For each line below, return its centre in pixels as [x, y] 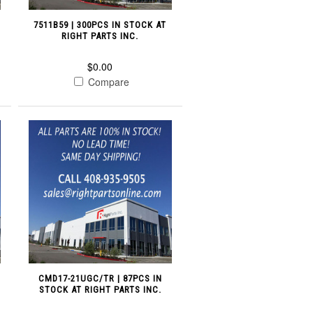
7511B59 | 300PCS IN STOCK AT [100, 25]
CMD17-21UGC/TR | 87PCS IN [100, 279]
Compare [107, 82]
